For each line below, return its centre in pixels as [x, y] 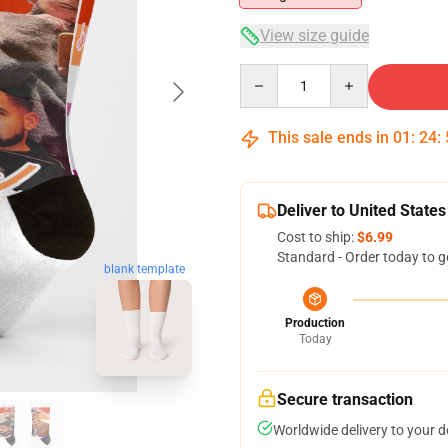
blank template [144, 269]
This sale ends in [328, 137]
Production [315, 323]
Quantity [266, 73]
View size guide [314, 35]
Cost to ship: [317, 237]
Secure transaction [345, 399]
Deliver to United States [361, 210]
